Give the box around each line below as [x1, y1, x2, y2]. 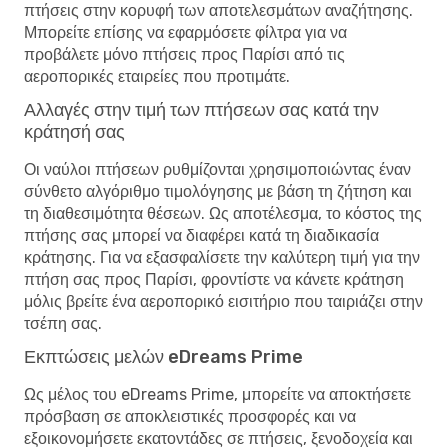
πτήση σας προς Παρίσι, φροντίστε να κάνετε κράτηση [24, 269, 404, 289]
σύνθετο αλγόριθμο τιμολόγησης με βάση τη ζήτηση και [24, 181, 412, 201]
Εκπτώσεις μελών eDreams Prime [24, 345, 303, 368]
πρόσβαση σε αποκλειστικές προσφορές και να [24, 406, 356, 426]
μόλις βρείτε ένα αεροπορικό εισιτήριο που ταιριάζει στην [24, 291, 423, 311]
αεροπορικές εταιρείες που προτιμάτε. [24, 66, 290, 86]
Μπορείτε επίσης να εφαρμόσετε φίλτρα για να [24, 22, 347, 42]
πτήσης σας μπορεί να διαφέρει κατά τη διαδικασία [24, 225, 379, 245]
